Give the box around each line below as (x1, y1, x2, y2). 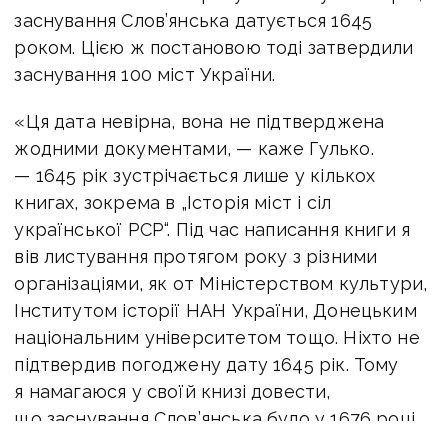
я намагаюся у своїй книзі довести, (14, 381, 331, 403)
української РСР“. (14, 219, 176, 241)
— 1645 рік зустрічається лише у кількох (14, 165, 376, 187)
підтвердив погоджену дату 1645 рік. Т (14, 354, 365, 376)
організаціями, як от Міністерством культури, (14, 273, 428, 295)
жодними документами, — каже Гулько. (14, 138, 374, 160)
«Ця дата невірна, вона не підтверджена (14, 111, 385, 133)
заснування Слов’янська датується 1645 (14, 10, 373, 32)
